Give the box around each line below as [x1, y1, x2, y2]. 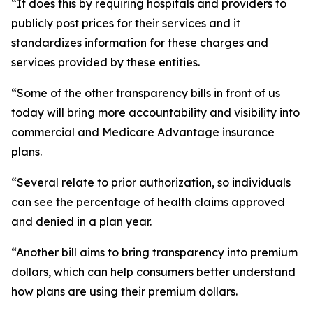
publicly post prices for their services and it [11, 16, 240, 30]
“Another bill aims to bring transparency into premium [11, 245, 298, 259]
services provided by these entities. [11, 55, 200, 69]
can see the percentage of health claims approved [11, 195, 285, 209]
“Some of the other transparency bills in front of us [11, 86, 280, 100]
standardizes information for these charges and [11, 36, 268, 50]
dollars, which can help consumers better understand [11, 265, 296, 279]
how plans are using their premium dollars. [11, 284, 238, 298]
